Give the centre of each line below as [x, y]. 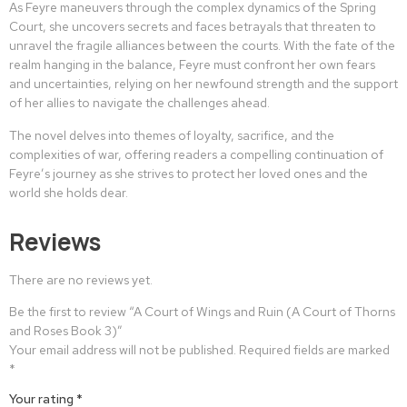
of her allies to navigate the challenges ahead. [139, 103]
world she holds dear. [69, 192]
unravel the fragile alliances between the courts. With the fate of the [202, 46]
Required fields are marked [314, 350]
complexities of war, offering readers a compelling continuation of [196, 154]
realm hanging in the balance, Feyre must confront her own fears [192, 65]
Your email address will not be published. [123, 350]
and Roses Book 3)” [66, 331]
